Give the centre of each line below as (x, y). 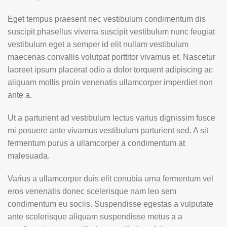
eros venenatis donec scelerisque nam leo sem (92, 191)
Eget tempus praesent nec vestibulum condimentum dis (107, 19)
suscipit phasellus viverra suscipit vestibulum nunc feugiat (111, 32)
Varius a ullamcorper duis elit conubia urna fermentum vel (110, 179)
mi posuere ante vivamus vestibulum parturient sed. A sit (108, 130)
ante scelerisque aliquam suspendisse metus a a (95, 217)
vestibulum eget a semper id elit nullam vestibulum (98, 44)
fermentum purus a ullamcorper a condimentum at (96, 143)
